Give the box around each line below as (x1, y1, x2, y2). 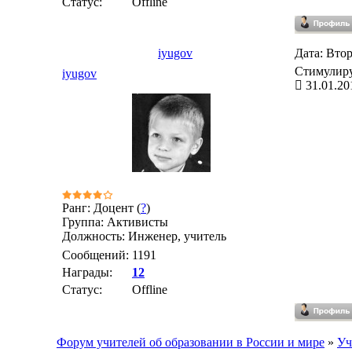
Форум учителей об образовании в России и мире (57, 335, 324, 349)
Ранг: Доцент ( (62, 201, 141, 214)
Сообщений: (62, 248, 129, 262)
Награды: (62, 266, 112, 279)
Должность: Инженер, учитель (62, 229, 226, 243)
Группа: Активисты (62, 215, 168, 229)
